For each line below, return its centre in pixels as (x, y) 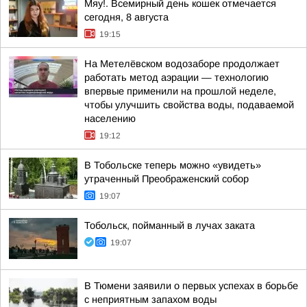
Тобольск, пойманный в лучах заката (170, 225)
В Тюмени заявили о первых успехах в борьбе (191, 286)
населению (110, 119)
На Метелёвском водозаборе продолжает (182, 64)
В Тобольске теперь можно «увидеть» (173, 165)
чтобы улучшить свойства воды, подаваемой (189, 105)
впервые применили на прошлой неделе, (180, 91)
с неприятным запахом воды (150, 299)
